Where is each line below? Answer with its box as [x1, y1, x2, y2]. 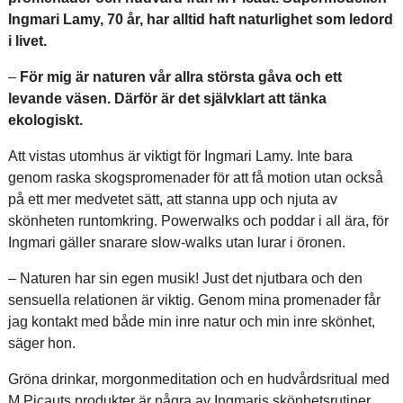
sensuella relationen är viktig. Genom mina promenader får [7, 292, 381, 308]
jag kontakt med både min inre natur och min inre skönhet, [7, 314, 375, 329]
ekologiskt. [7, 112, 83, 128]
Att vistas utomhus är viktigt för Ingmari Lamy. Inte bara [7, 148, 353, 164]
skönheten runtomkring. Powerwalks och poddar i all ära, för [7, 213, 389, 228]
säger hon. [7, 336, 76, 351]
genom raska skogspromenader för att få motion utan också [7, 170, 383, 185]
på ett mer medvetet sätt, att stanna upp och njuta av [7, 192, 337, 207]
